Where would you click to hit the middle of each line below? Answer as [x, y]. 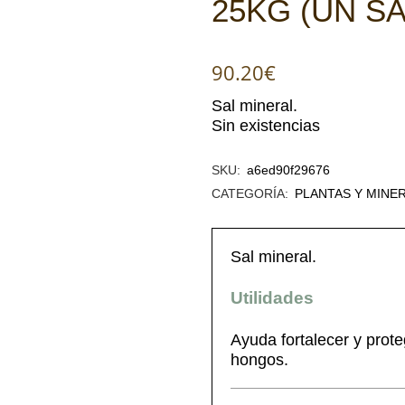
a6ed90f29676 [288, 170]
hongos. [259, 360]
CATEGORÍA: [252, 193]
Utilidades [272, 298]
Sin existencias [266, 126]
